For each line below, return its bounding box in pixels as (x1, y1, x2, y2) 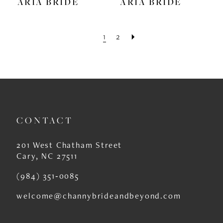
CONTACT (16, 114, 74, 126)
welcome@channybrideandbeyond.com (16, 190, 181, 201)
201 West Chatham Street (16, 139, 122, 151)
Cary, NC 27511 (16, 150, 78, 162)
